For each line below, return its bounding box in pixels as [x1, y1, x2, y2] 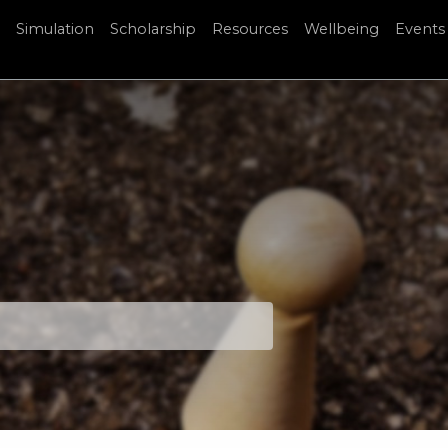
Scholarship [110, 19, 196, 38]
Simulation [16, 19, 94, 38]
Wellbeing [304, 19, 379, 38]
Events [395, 19, 445, 38]
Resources [212, 19, 288, 38]
